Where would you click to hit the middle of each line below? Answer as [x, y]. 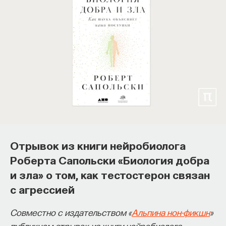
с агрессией [42, 189]
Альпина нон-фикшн [171, 212]
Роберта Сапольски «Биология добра [110, 159]
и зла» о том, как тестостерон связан [110, 174]
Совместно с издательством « [71, 212]
